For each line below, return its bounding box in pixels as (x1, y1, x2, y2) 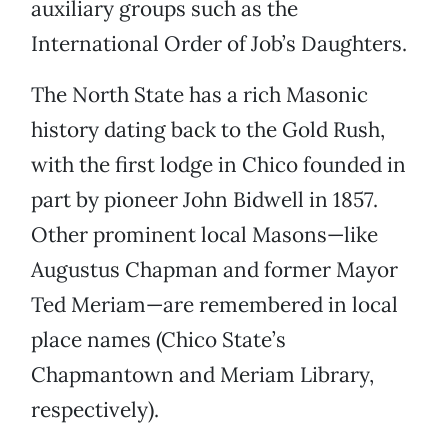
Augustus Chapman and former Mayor (31, 256, 398, 284)
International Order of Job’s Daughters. (31, 30, 407, 58)
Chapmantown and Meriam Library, (31, 361, 374, 389)
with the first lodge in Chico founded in (31, 151, 406, 179)
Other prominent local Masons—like (31, 221, 378, 249)
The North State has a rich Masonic (31, 81, 368, 109)
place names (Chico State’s (31, 326, 286, 354)
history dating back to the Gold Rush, (31, 116, 385, 144)
